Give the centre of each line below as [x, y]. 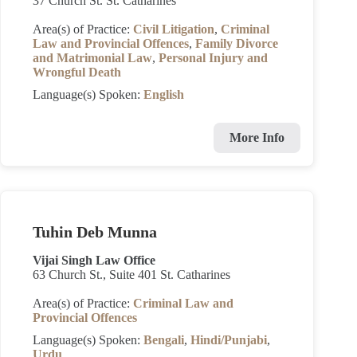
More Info [257, 137]
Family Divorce [237, 43]
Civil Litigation [174, 29]
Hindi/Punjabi [229, 340]
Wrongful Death [77, 72]
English [164, 94]
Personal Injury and [213, 58]
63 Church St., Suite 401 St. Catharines [131, 275]
